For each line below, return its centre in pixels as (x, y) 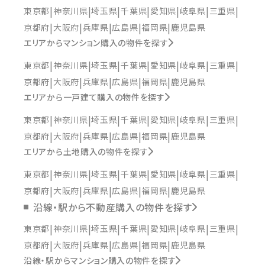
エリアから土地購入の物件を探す (86, 151)
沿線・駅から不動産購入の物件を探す (113, 207)
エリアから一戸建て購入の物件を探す (94, 97)
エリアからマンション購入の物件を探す (96, 42)
